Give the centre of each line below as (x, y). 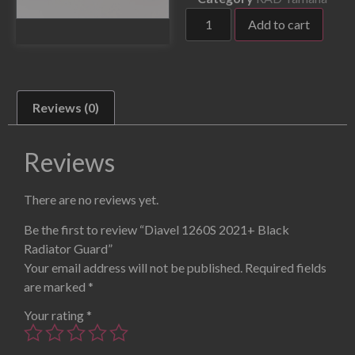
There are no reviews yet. (91, 199)
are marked (56, 287)
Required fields (286, 268)
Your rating (55, 315)
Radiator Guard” (68, 249)
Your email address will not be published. (133, 268)
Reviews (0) (66, 108)
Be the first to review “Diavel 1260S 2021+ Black (157, 230)
